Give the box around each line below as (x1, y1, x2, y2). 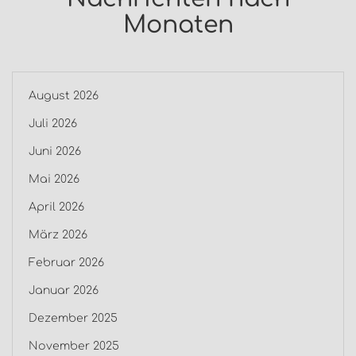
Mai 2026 (29, 173, 79, 186)
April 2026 (29, 201, 84, 214)
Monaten (122, 12, 234, 39)
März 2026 (29, 229, 87, 242)
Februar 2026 (29, 257, 104, 269)
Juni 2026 (29, 145, 81, 158)
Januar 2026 (29, 284, 99, 297)
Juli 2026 (29, 118, 77, 130)
